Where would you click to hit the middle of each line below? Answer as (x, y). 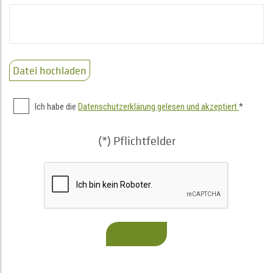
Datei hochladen (50, 70)
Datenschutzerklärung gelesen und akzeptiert (158, 107)
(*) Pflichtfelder (136, 141)
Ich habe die (56, 107)
